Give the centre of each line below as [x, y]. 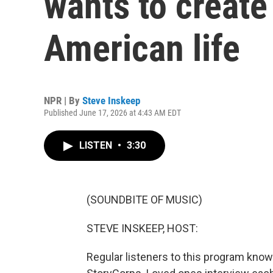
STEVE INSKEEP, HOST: [142, 228]
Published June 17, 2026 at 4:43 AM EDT [112, 113]
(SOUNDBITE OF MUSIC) [144, 200]
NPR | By [63, 101]
